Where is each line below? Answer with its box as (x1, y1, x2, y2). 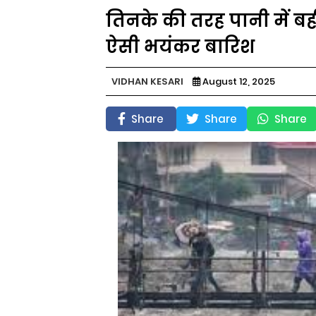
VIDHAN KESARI (111, 74, 183, 88)
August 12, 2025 (202, 74, 275, 88)
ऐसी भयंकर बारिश (105, 34, 255, 59)
